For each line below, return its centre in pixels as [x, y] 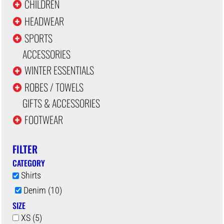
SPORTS [39, 38]
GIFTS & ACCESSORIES [61, 103]
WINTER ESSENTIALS [59, 70]
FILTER [25, 149]
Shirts [31, 175]
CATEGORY [29, 163]
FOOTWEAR [44, 119]
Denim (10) [43, 190]
